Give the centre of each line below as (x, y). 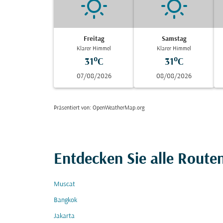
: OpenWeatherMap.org (117, 108)
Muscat (64, 184)
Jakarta (64, 216)
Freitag (94, 39)
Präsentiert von (72, 108)
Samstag (174, 39)
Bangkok (65, 200)
